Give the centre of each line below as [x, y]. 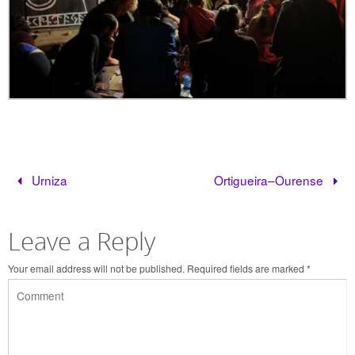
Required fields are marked [247, 268]
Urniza [48, 179]
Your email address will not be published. [96, 268]
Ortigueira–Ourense [271, 179]
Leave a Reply [82, 241]
